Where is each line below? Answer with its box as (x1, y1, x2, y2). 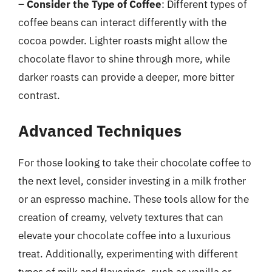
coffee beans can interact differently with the (18, 15, 226, 29)
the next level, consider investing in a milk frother (18, 174, 246, 188)
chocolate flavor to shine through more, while (18, 52, 230, 66)
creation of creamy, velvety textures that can (18, 211, 223, 224)
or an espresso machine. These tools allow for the (18, 192, 249, 206)
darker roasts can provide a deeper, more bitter (18, 70, 234, 84)
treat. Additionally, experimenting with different (18, 247, 238, 260)
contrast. (18, 88, 60, 102)
